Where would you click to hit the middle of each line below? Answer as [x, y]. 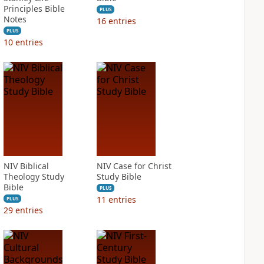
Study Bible [119, 176]
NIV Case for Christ [134, 166]
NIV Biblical [26, 166]
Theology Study [34, 176]
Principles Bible [34, 9]
